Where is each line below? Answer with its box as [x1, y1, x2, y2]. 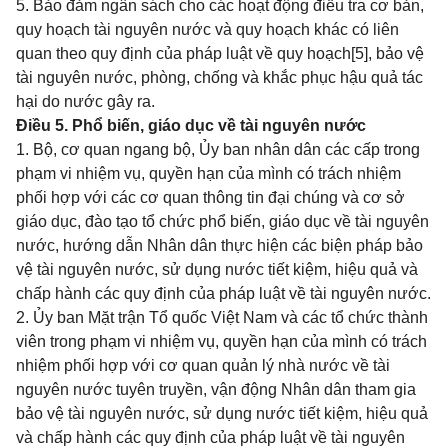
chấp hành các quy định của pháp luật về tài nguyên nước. [16, 285, 431, 302]
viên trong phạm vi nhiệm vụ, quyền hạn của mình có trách [16, 333, 427, 350]
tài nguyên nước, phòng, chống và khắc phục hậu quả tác [16, 69, 423, 86]
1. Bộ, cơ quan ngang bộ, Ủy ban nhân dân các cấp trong [16, 141, 420, 158]
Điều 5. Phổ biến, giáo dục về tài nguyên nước [16, 117, 366, 134]
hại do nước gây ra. [16, 93, 155, 110]
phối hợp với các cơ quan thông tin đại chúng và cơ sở [16, 189, 405, 206]
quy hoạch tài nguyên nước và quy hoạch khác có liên [16, 21, 399, 38]
